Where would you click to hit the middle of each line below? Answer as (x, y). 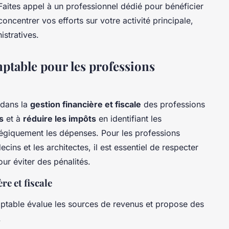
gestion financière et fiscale (86, 105)
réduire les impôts (60, 119)
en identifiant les (129, 119)
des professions (173, 105)
